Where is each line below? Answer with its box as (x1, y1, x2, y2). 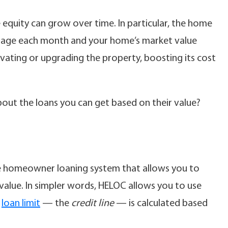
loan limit (2, 198, 40, 209)
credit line (71, 198, 114, 209)
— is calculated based (114, 198, 208, 209)
